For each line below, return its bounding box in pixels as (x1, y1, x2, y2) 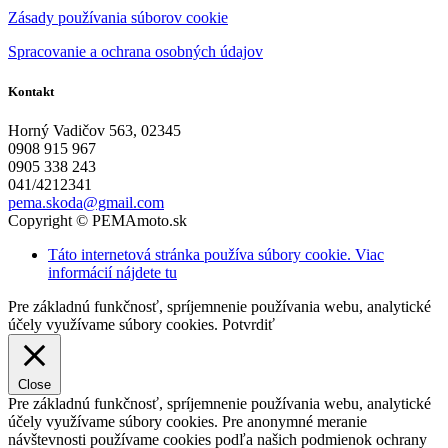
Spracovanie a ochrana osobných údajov (8, 43, 263, 61)
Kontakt (8, 83, 54, 99)
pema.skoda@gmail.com (8, 193, 164, 211)
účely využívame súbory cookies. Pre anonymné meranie (8, 412, 367, 430)
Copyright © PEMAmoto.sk (8, 211, 187, 229)
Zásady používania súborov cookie (8, 9, 228, 27)
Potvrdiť (222, 315, 275, 333)
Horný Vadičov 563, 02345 (8, 121, 181, 139)
